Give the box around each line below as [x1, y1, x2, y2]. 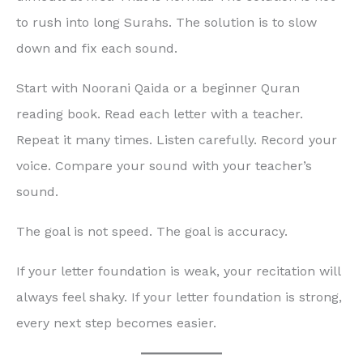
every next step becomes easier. [16, 314, 216, 331]
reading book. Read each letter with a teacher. [16, 105, 303, 122]
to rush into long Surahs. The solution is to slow [16, 15, 317, 31]
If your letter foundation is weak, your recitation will [16, 263, 340, 279]
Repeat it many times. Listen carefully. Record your [16, 131, 337, 147]
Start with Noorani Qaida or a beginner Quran [16, 79, 300, 96]
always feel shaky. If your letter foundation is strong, [16, 288, 342, 305]
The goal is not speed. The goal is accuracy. [16, 223, 288, 239]
